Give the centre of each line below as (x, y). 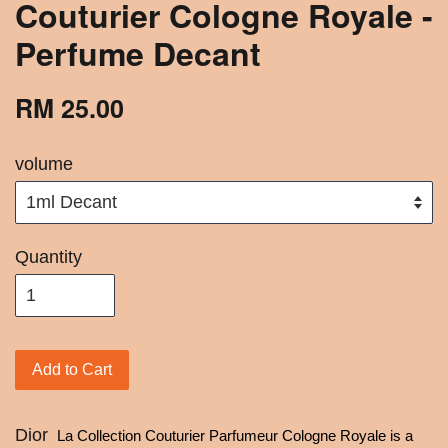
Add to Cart (72, 370)
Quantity (48, 257)
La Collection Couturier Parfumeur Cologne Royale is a (233, 436)
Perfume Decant (138, 53)
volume (44, 164)
